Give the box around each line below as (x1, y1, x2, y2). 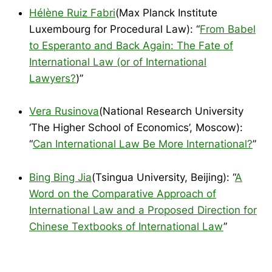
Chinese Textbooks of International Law (29, 220, 223, 233)
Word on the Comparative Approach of (29, 187, 216, 200)
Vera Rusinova (29, 105, 99, 118)
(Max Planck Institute (115, 7, 217, 19)
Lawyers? (29, 72, 76, 85)
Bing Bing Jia (29, 171, 92, 183)
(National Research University (99, 105, 243, 118)
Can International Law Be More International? (33, 138, 253, 151)
